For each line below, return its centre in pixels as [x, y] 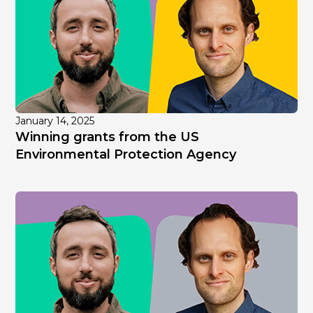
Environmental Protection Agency [126, 154]
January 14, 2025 [55, 121]
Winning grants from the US [108, 137]
